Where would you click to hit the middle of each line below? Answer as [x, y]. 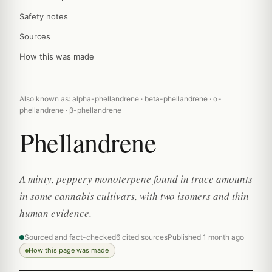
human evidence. [56, 213]
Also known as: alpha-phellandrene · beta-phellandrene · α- [121, 99]
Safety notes [44, 16]
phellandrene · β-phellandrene [70, 110]
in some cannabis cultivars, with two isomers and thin [134, 196]
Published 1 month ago [206, 237]
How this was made [57, 56]
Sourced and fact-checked [70, 237]
